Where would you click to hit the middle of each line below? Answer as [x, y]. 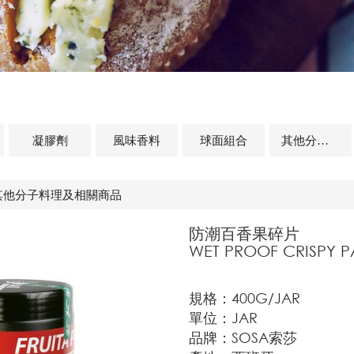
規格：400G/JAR [245, 298]
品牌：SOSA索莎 [243, 337]
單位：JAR [223, 318]
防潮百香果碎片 [244, 233]
